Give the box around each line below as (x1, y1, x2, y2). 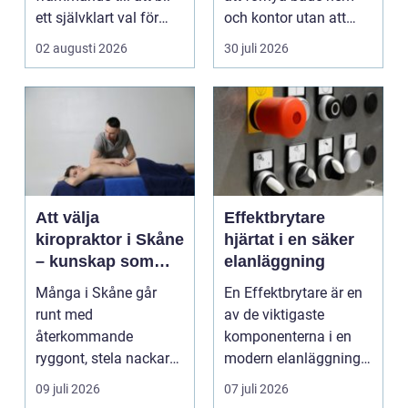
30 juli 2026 (224, 41, 289, 56)
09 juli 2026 (36, 382, 100, 397)
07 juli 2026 (224, 382, 289, 397)
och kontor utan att (224, 9, 346, 27)
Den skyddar (224, 372, 304, 390)
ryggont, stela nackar (36, 350, 169, 368)
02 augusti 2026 (36, 41, 127, 56)
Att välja (36, 209, 99, 228)
